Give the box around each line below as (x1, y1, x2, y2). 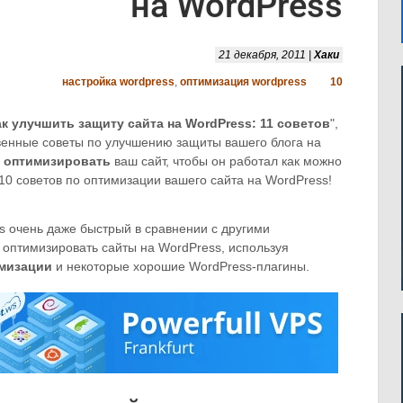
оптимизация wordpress (180, 76, 307, 88)
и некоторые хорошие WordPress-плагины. (52, 259, 309, 273)
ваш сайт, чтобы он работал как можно (111, 154, 342, 168)
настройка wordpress (62, 76, 175, 88)
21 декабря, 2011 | (219, 49, 314, 61)
